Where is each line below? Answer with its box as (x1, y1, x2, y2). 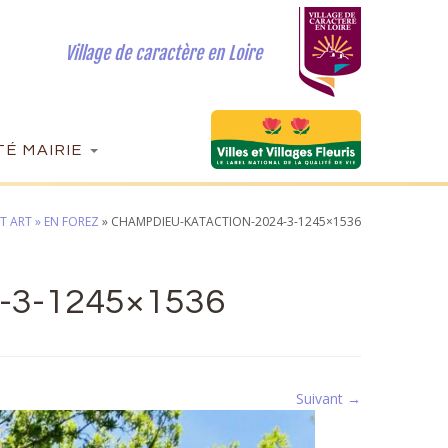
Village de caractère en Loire (64, 42, 262, 64)
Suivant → (296, 389, 361, 408)
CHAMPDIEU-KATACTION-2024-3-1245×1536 (111, 213, 361, 230)
